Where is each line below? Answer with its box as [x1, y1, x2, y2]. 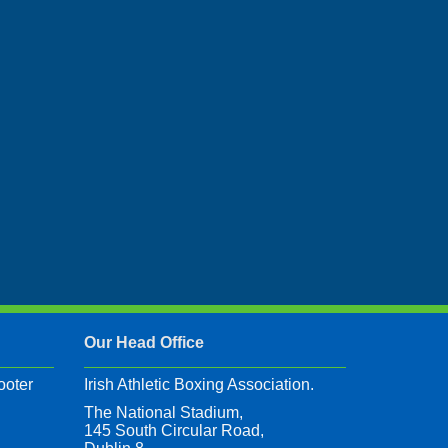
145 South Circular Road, [83, 422, 264, 440]
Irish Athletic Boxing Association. [83, 376, 314, 394]
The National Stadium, [83, 404, 243, 422]
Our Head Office [83, 334, 204, 352]
